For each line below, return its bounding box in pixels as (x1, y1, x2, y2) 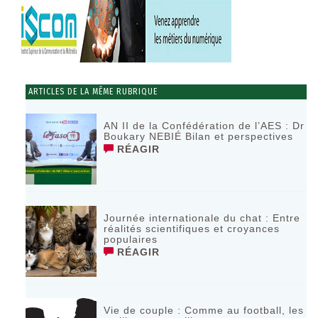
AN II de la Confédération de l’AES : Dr (104, 119, 305, 131)
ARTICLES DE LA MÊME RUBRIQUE (26, 86, 158, 97)
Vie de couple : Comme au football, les (104, 304, 305, 316)
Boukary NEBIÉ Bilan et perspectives (104, 130, 294, 142)
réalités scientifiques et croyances (104, 222, 280, 234)
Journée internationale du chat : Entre (104, 212, 301, 224)
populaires (104, 233, 158, 245)
